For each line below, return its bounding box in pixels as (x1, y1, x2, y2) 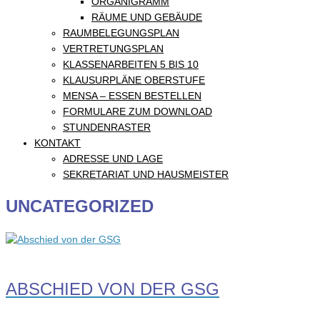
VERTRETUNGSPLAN (63, 43, 164, 54)
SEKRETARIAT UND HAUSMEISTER (63, 169, 229, 180)
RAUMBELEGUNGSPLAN (63, 27, 179, 39)
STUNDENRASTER (63, 121, 151, 133)
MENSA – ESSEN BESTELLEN (63, 90, 201, 101)
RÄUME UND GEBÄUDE (91, 11, 202, 23)
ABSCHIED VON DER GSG (6, 279, 219, 299)
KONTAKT (34, 137, 81, 149)
